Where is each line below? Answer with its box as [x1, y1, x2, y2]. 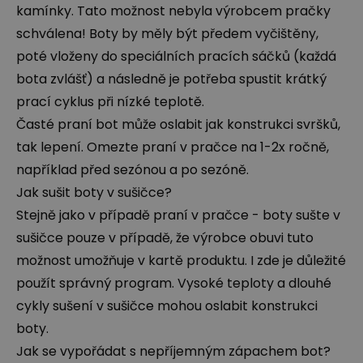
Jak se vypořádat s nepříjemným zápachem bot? [16, 341, 331, 361]
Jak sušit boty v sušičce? [16, 182, 172, 202]
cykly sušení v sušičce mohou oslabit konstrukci [16, 296, 318, 315]
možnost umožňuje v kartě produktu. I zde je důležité [16, 250, 346, 270]
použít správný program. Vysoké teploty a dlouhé [16, 273, 331, 293]
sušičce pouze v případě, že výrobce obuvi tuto [16, 228, 314, 247]
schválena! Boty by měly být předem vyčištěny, [16, 23, 318, 43]
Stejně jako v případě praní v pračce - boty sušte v [16, 205, 340, 224]
